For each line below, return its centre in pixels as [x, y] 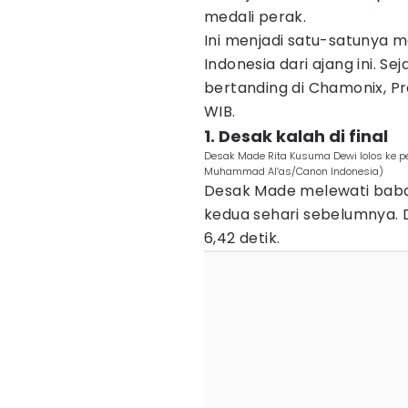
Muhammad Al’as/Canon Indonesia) [294, 171]
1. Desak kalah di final [296, 136]
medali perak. [255, 17]
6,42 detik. [242, 238]
